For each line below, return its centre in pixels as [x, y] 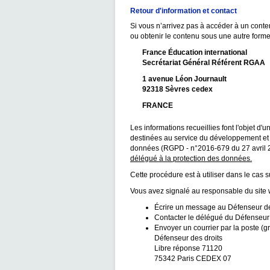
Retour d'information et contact [184, 11]
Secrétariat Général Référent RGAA [204, 63]
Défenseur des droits [188, 238]
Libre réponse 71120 [188, 248]
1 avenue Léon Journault [184, 79]
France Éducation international [195, 52]
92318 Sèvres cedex [177, 89]
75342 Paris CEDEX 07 [193, 259]
